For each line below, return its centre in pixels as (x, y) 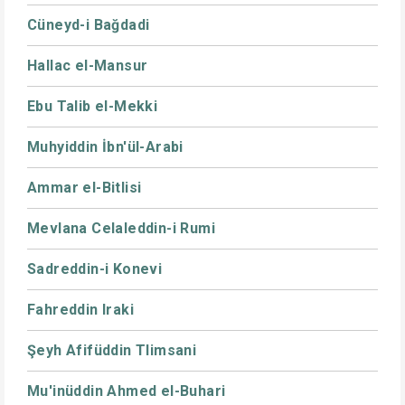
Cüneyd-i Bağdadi (89, 25)
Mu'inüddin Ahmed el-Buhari (127, 391)
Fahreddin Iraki (80, 310)
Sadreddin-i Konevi (95, 269)
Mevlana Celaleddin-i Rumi (121, 228)
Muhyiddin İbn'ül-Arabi (105, 147)
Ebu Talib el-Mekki (93, 106)
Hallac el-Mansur (88, 66)
